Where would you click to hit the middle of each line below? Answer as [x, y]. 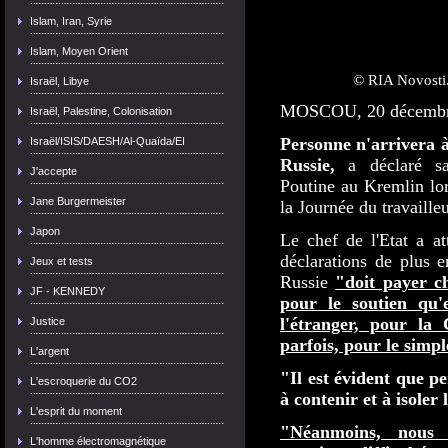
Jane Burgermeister [78, 201]
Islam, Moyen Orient [79, 51]
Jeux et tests [61, 261]
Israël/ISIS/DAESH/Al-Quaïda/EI [107, 141]
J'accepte [53, 171]
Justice [47, 321]
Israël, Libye [59, 81]
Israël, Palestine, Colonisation [101, 111]
